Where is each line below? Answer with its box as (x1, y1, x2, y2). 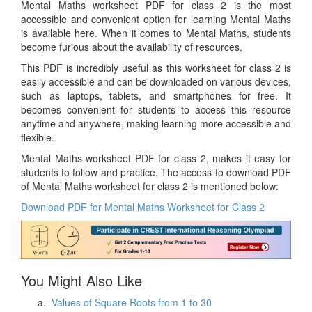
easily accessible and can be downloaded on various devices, (21, 75, 291, 89)
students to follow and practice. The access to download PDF (21, 165, 291, 180)
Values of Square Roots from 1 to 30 (52, 295, 212, 309)
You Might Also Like (21, 270, 142, 290)
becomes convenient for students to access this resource (21, 102, 291, 117)
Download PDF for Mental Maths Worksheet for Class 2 (21, 200, 265, 214)
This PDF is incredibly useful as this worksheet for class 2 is (21, 61, 291, 75)
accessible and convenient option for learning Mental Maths (21, 12, 291, 26)
